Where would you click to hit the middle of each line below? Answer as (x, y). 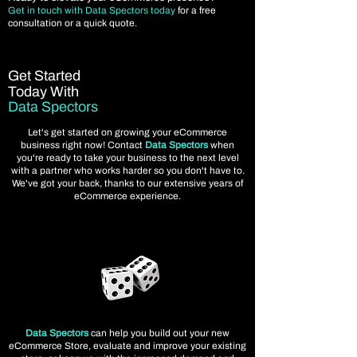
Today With (43, 92)
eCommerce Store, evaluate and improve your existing (127, 346)
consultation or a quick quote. (73, 23)
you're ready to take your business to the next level (127, 158)
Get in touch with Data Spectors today (92, 10)
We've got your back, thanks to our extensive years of (127, 183)
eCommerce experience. (127, 196)
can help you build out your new (159, 333)
